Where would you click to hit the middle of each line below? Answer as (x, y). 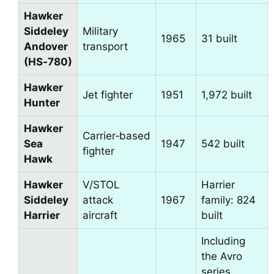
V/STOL (101, 185)
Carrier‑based (117, 136)
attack (98, 200)
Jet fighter (108, 95)
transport (105, 47)
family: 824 (228, 200)
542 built (223, 144)
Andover (46, 47)
